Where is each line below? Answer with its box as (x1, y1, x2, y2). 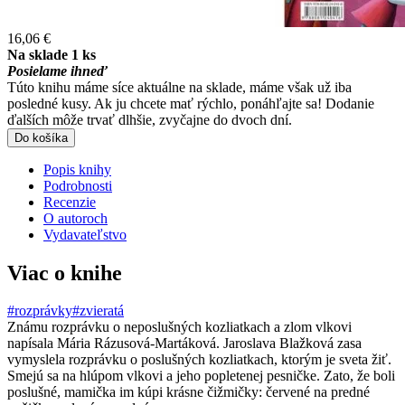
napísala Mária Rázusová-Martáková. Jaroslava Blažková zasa (7, 335, 362, 352)
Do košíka (14, 130, 68, 145)
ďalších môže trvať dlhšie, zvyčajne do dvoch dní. (7, 111, 292, 127)
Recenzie (43, 193, 96, 210)
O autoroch (43, 210, 108, 226)
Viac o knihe (7, 260, 122, 285)
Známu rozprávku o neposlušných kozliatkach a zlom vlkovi (7, 319, 352, 335)
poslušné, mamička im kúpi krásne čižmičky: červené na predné (7, 384, 370, 400)
